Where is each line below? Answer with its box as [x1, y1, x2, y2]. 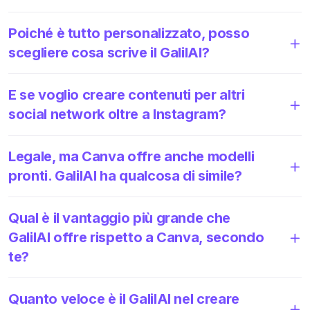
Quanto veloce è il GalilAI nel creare [8, 290, 239, 307]
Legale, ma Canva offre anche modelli [8, 147, 255, 165]
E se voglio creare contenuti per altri [8, 86, 245, 103]
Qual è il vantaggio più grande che [8, 209, 231, 226]
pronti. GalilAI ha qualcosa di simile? [8, 167, 242, 184]
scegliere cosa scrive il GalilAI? [8, 44, 210, 61]
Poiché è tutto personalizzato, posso [8, 24, 250, 42]
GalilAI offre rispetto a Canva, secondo [8, 228, 264, 246]
